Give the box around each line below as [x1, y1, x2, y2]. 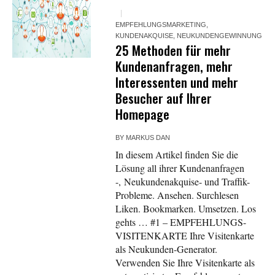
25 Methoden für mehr [115, 41, 231, 60]
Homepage [115, 104, 170, 124]
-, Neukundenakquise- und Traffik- [115, 175, 250, 188]
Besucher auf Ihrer [115, 88, 212, 108]
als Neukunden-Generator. [115, 242, 218, 256]
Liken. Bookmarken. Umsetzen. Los [115, 202, 257, 215]
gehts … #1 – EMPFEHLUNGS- [115, 215, 247, 229]
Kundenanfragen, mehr [115, 56, 233, 76]
